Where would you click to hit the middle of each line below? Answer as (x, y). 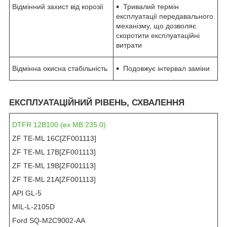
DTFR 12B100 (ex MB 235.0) (59, 125)
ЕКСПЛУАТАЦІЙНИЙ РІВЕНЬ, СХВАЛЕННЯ (97, 102)
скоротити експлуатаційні (158, 35)
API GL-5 (27, 193)
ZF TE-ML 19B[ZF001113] (54, 166)
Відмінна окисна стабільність (60, 68)
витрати (129, 45)
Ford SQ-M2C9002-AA (49, 221)
